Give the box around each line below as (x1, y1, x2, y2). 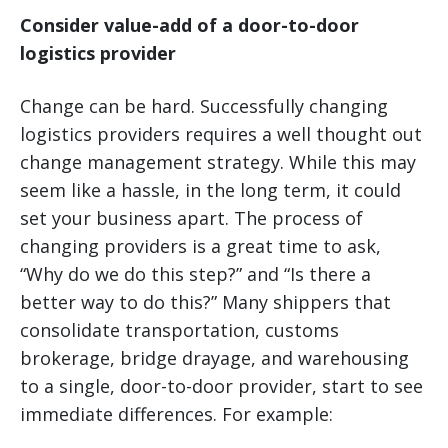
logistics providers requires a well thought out (20, 122, 422, 147)
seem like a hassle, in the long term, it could (20, 178, 401, 203)
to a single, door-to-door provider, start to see (20, 374, 423, 399)
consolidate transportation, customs (20, 318, 339, 343)
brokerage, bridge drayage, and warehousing (20, 346, 409, 371)
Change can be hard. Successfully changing (20, 94, 388, 119)
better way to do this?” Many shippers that (20, 290, 391, 315)
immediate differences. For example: (20, 402, 333, 427)
